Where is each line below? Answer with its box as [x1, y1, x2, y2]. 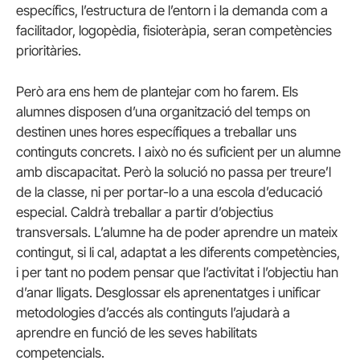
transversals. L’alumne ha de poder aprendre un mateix [16, 224, 337, 241]
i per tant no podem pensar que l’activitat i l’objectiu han [16, 264, 338, 281]
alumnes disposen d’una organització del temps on [16, 104, 310, 121]
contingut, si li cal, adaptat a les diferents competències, [16, 244, 340, 261]
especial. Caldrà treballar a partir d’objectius [16, 204, 273, 221]
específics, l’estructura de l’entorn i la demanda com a [16, 2, 328, 19]
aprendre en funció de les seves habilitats [16, 325, 257, 342]
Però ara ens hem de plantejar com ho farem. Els [16, 84, 298, 100]
